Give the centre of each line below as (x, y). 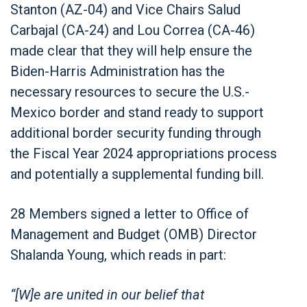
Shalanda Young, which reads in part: (118, 255)
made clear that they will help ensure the (131, 50)
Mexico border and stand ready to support (137, 112)
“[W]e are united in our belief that (107, 294)
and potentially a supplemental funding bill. (137, 174)
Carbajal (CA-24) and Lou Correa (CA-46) (133, 30)
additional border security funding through (136, 133)
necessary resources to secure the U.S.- (130, 91)
